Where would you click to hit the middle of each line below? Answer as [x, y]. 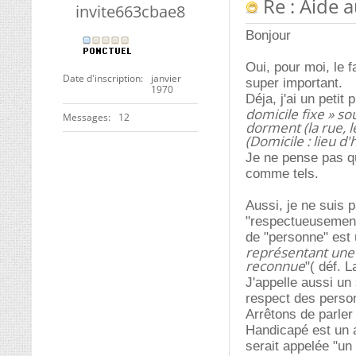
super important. [294, 83]
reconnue [275, 266]
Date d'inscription [102, 78]
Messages [85, 117]
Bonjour [268, 35]
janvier [166, 78]
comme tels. [282, 174]
